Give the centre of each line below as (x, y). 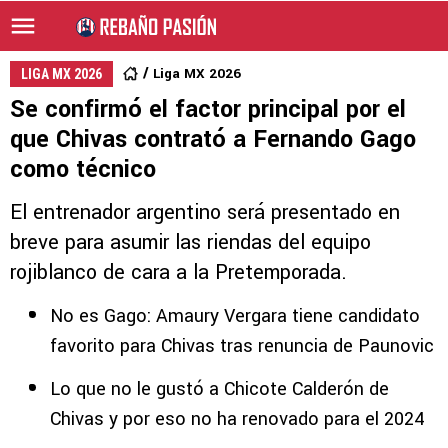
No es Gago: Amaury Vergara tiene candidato (235, 316)
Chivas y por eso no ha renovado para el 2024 (237, 419)
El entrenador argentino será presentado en (205, 212)
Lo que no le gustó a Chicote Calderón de (219, 389)
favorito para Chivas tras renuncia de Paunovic (242, 346)
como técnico (83, 169)
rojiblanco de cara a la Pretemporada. (178, 272)
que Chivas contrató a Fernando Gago (213, 139)
